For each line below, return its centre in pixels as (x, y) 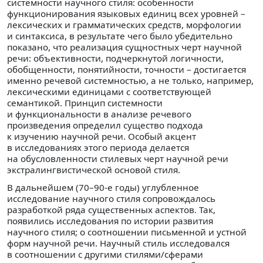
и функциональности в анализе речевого (99, 114)
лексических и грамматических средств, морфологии (124, 25)
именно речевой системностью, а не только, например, (130, 81)
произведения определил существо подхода (105, 125)
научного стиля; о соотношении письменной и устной (127, 232)
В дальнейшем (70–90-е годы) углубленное (103, 188)
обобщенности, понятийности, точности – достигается (127, 70)
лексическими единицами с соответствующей (109, 92)
